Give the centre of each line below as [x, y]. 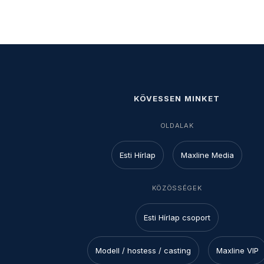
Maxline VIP [237, 251]
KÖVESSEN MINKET [177, 99]
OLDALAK [177, 126]
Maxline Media [207, 155]
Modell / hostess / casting [143, 251]
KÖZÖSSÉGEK [177, 188]
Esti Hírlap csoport [177, 218]
